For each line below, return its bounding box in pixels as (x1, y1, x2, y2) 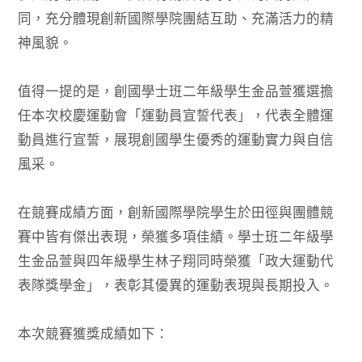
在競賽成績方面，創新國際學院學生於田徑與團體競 (18, 205, 335, 221)
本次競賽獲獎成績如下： (18, 326, 170, 343)
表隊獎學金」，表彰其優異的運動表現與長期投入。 (18, 278, 335, 294)
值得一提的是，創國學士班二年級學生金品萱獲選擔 (18, 84, 335, 100)
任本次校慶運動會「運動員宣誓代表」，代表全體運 (18, 108, 335, 124)
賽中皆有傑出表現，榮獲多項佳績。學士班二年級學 (18, 229, 335, 246)
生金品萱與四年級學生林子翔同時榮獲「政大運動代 (18, 254, 335, 270)
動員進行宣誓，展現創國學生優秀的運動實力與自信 (18, 133, 335, 149)
